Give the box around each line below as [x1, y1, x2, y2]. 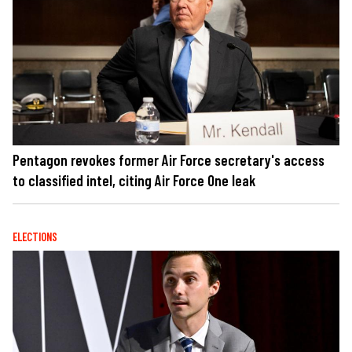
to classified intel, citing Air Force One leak [13, 170, 255, 189]
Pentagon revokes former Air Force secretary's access [13, 150, 324, 169]
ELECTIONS [13, 229, 57, 244]
